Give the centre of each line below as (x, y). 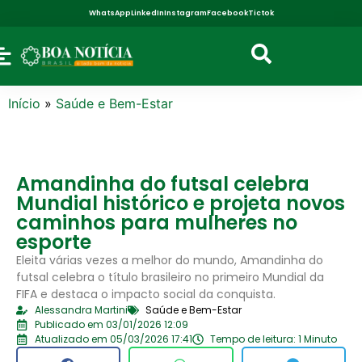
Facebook (227, 13)
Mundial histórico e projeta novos (181, 203)
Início (24, 103)
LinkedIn (147, 13)
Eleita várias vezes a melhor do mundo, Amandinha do (170, 260)
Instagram (185, 13)
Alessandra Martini (81, 309)
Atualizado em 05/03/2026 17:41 (113, 339)
